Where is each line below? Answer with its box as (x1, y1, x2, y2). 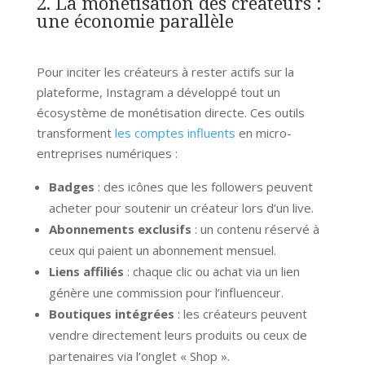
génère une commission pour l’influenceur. (48, 284, 284, 301)
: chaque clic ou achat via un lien (123, 262, 300, 279)
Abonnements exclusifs (48, 220, 191, 237)
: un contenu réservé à (191, 220, 319, 237)
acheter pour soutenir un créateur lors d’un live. (48, 199, 314, 216)
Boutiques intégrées (48, 305, 174, 322)
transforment (36, 124, 115, 141)
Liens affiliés (48, 262, 124, 279)
